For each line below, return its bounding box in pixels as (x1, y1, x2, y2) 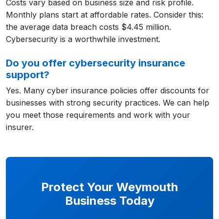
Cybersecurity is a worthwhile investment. (6, 34, 160, 44)
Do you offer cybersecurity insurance (6, 57, 185, 69)
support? (6, 69, 49, 81)
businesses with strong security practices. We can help (6, 98, 209, 108)
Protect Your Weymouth (41, 180, 178, 194)
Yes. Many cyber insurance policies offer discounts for (6, 86, 209, 95)
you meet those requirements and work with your (6, 110, 190, 120)
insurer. (6, 122, 34, 132)
